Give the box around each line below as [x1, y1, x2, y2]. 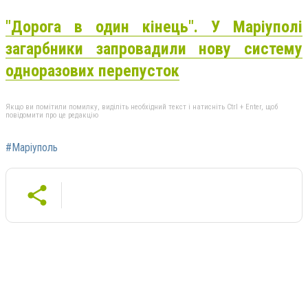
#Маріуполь [5, 141, 58, 155]
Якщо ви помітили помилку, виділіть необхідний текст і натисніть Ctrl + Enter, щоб [5, 102, 278, 112]
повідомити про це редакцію [5, 111, 98, 120]
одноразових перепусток [5, 60, 179, 80]
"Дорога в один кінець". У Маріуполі [5, 16, 302, 36]
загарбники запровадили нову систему [5, 38, 302, 58]
